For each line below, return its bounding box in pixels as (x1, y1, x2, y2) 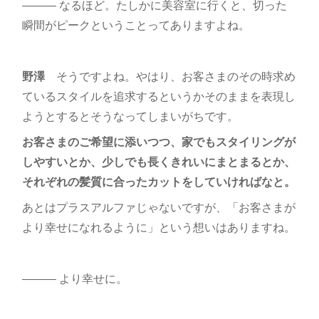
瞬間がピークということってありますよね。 (21, 16, 250, 33)
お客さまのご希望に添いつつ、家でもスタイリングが (21, 133, 296, 150)
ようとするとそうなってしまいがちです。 (21, 108, 239, 125)
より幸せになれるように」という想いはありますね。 (21, 219, 296, 236)
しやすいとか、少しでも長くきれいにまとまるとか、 (21, 153, 296, 170)
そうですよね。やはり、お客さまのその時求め (44, 68, 296, 85)
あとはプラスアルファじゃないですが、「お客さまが (21, 199, 296, 216)
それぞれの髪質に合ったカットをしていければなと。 (21, 173, 296, 190)
